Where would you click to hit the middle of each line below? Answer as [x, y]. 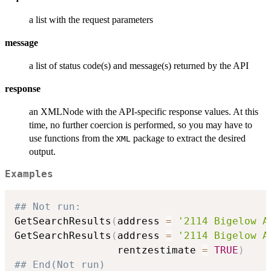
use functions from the [73, 138]
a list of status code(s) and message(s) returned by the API [139, 65]
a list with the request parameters [91, 19]
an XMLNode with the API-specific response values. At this [144, 111]
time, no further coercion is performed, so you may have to [141, 125]
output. [42, 151]
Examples [29, 174]
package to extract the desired [188, 138]
